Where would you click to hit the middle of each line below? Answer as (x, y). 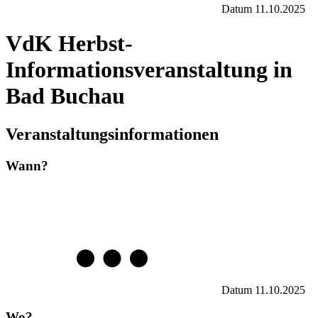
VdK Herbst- (69, 44)
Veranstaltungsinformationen (112, 134)
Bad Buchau (65, 96)
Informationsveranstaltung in (149, 70)
